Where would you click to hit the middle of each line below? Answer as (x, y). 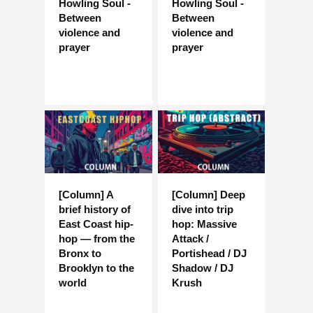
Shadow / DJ (202, 268)
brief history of (95, 210)
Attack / (190, 239)
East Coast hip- (96, 224)
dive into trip (202, 210)
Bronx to (80, 254)
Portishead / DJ (209, 254)
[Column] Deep (208, 195)
